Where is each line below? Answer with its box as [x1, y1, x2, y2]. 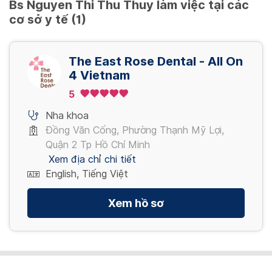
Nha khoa [46, 109, 89, 121]
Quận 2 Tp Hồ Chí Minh [46, 138, 150, 151]
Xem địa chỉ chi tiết [49, 153, 136, 165]
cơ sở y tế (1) [9, 12, 86, 27]
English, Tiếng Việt [46, 168, 128, 180]
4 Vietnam [69, 67, 130, 83]
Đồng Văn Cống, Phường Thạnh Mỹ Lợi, [46, 124, 224, 136]
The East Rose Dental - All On [69, 53, 199, 69]
